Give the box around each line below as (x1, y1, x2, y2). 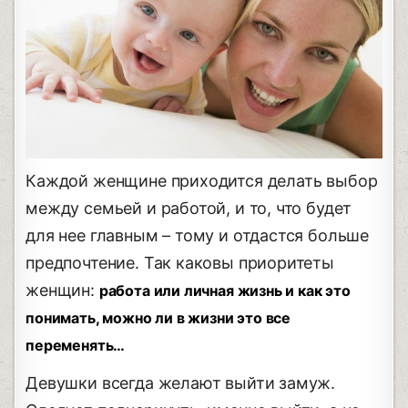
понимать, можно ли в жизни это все (25, 309, 291, 328)
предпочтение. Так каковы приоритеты (25, 253, 334, 273)
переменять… (25, 336, 126, 355)
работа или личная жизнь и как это (98, 281, 351, 301)
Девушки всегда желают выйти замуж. (25, 373, 336, 393)
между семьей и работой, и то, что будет (25, 199, 352, 219)
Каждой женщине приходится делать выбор (25, 171, 378, 191)
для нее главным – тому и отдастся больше (25, 226, 370, 246)
